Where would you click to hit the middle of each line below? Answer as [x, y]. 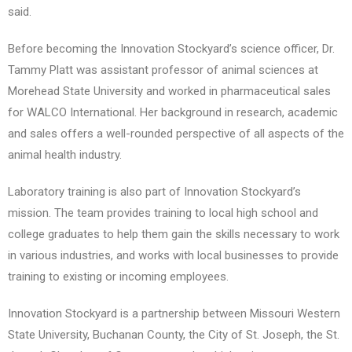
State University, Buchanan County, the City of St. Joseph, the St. [174, 335]
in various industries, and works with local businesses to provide [173, 256]
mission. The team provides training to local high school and [163, 213]
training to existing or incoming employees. [118, 277]
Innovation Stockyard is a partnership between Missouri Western [174, 314]
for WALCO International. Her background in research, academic [173, 113]
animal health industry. [65, 155]
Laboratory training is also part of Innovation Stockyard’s [154, 192]
